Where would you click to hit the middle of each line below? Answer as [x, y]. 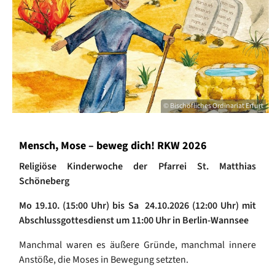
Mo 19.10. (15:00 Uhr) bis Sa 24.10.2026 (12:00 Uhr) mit [137, 206]
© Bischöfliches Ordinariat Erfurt [213, 106]
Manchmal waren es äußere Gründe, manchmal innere [137, 245]
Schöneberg [44, 181]
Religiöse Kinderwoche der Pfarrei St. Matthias [137, 167]
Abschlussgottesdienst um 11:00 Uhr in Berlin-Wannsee [134, 221]
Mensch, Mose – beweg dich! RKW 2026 [113, 146]
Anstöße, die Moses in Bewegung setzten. [104, 260]
